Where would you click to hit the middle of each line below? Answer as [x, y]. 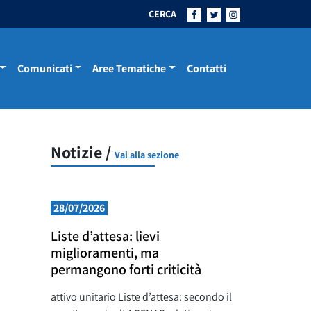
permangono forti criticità [126, 269]
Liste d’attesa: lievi [105, 236]
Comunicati [44, 68]
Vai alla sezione [147, 155]
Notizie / [83, 152]
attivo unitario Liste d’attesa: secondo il [141, 297]
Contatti [207, 68]
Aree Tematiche [129, 68]
